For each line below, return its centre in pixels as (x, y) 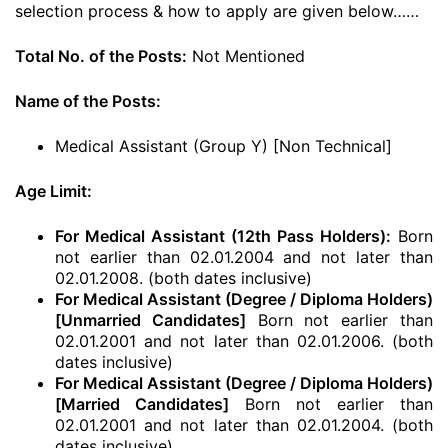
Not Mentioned (246, 56)
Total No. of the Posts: (101, 56)
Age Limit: (53, 191)
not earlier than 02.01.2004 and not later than (244, 257)
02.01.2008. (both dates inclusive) (183, 278)
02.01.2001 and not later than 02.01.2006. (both (244, 341)
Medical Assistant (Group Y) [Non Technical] (223, 146)
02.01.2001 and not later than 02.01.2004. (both (244, 425)
